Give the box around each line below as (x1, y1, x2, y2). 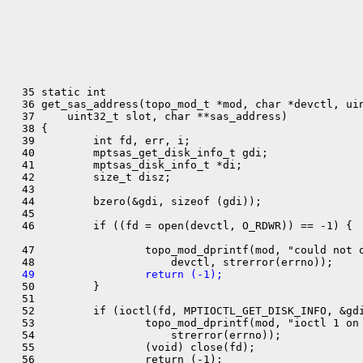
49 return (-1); (9, 268, 223, 280)
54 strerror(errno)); (9, 329, 281, 341)
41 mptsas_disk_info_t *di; (9, 159, 242, 171)
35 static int (9, 86, 106, 98)
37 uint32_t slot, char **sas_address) (9, 110, 288, 122)
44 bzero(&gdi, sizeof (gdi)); (9, 195, 262, 207)
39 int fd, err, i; (9, 135, 190, 147)
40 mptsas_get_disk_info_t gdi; (9, 147, 268, 159)
